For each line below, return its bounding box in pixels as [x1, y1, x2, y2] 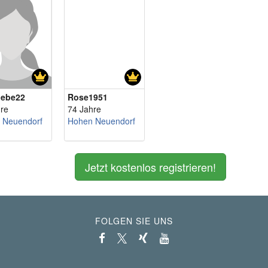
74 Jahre [67, 103, 101, 115]
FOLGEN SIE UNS [95, 215, 173, 227]
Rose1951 [67, 91, 108, 103]
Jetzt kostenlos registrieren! [85, 159, 216, 175]
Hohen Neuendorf [67, 115, 135, 127]
